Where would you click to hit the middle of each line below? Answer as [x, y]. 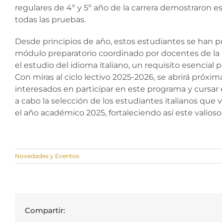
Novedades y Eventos [47, 156]
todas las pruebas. [50, 19]
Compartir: [45, 210]
